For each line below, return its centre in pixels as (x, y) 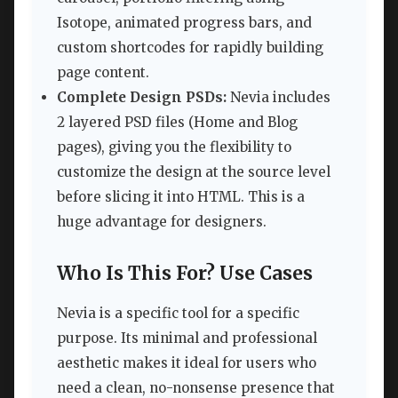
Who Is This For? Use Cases (185, 274)
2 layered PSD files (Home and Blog (177, 123)
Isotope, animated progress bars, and (184, 23)
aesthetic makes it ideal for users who (187, 362)
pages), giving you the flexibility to (174, 147)
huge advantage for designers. (162, 222)
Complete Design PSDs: (142, 98)
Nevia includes (279, 98)
